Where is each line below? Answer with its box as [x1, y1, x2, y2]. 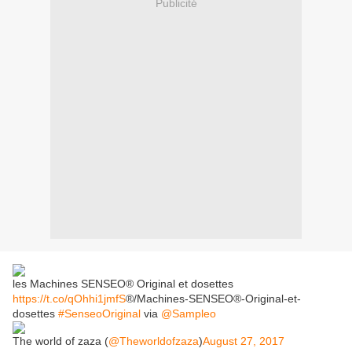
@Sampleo [161, 307, 216, 321]
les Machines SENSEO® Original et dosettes [13, 277, 233, 291]
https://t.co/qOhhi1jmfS [13, 292, 126, 306]
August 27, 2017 [203, 335, 284, 348]
